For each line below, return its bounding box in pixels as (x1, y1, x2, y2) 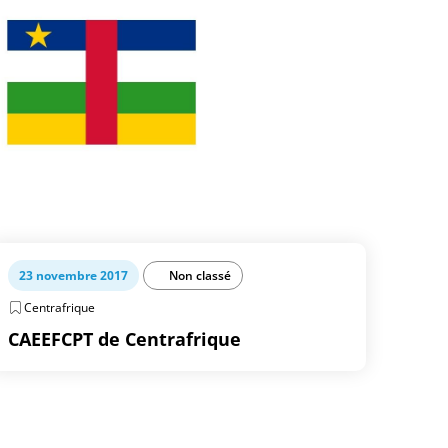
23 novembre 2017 (19, 267, 129, 284)
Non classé (169, 267, 232, 284)
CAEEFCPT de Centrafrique (8, 327, 242, 351)
